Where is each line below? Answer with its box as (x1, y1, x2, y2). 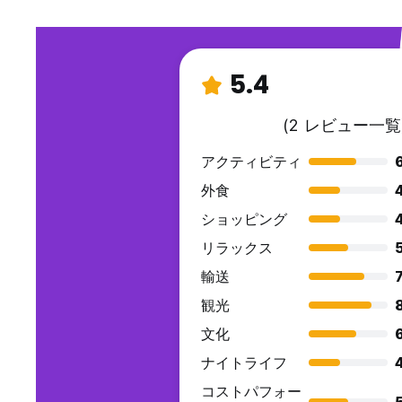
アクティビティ (201, 153, 301, 171)
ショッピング (201, 210, 287, 229)
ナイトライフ (201, 354, 287, 372)
